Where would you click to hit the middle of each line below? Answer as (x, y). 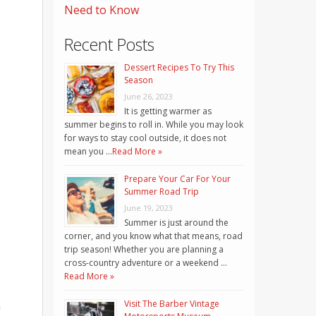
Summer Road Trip (162, 192)
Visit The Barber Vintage (172, 304)
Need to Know (102, 10)
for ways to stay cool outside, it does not (145, 138)
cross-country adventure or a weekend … (146, 263)
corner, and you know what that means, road (153, 236)
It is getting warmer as (168, 111)
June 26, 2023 (148, 97)
